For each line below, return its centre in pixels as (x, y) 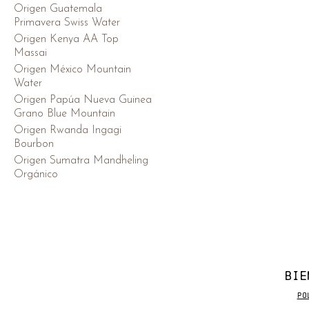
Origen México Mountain (72, 69)
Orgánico (36, 174)
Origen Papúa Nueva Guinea (83, 100)
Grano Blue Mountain (64, 113)
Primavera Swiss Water (67, 22)
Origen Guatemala (58, 9)
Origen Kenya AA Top (66, 39)
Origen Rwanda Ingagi (68, 130)
